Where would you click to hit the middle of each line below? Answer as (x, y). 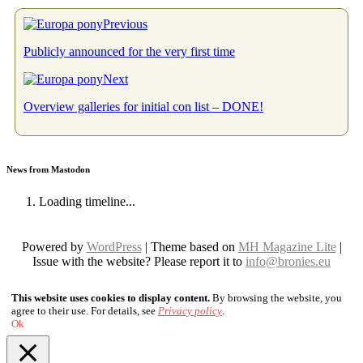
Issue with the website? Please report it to (139, 262)
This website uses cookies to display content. (111, 298)
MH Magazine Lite (287, 247)
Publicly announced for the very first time (129, 52)
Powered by (54, 247)
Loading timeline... (87, 202)
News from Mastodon (48, 170)
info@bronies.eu (288, 262)
